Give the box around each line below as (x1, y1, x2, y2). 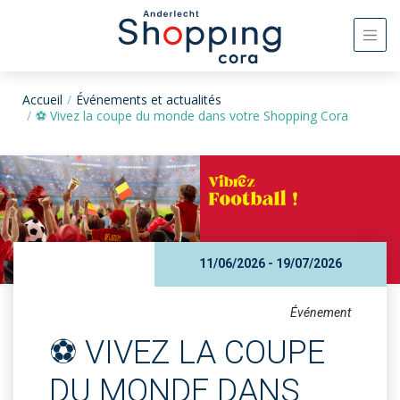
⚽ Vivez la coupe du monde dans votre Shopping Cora (36, 106, 348, 124)
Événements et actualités (76, 90, 221, 108)
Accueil (22, 90, 62, 108)
